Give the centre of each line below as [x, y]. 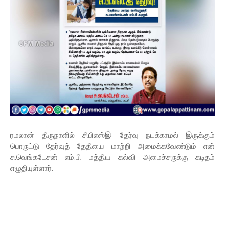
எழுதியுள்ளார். [32, 168]
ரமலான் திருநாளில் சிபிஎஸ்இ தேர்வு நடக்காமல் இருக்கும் [113, 135]
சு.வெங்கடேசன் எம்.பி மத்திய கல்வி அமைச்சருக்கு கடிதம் [113, 157]
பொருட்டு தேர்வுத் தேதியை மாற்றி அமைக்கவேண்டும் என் [113, 146]
